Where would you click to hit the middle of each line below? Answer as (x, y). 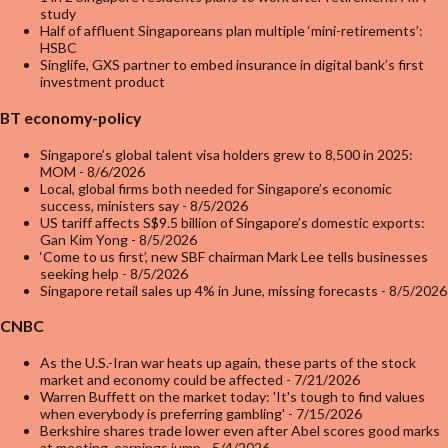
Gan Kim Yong (84, 239)
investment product (102, 81)
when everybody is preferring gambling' (162, 413)
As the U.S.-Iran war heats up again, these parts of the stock (228, 362)
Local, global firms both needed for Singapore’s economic (216, 188)
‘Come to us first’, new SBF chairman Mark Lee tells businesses (234, 256)
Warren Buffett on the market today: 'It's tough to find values (232, 396)
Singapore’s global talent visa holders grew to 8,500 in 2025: (226, 154)
